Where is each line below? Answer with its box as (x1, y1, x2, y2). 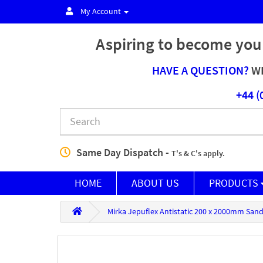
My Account (80, 6, 121, 17)
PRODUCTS (209, 176, 261, 190)
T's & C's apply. (171, 148, 225, 159)
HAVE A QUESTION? (152, 63, 249, 79)
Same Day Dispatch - (76, 146, 171, 160)
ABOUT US (131, 176, 179, 190)
